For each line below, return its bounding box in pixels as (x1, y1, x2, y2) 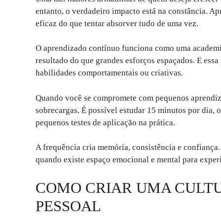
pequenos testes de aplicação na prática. (36, 117, 175, 127)
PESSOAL (36, 197, 101, 215)
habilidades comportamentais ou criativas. (36, 68, 183, 78)
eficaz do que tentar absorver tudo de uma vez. (36, 18, 198, 28)
